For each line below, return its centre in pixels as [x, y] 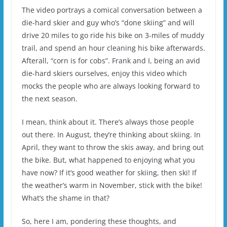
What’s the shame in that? [65, 198]
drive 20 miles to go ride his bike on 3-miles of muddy [113, 35]
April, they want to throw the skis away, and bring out [112, 147]
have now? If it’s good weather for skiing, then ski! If [109, 173]
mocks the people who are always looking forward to [110, 86]
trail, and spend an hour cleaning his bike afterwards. [113, 48]
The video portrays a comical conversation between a [112, 10]
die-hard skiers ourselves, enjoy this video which [104, 73]
